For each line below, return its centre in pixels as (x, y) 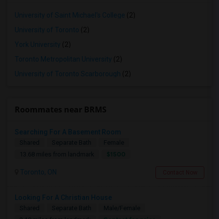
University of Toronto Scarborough (68, 74)
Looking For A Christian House (63, 197)
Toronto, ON (38, 172)
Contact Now (180, 173)
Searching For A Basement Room (68, 132)
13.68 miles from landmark (57, 154)
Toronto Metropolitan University (63, 59)
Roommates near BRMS (61, 109)
